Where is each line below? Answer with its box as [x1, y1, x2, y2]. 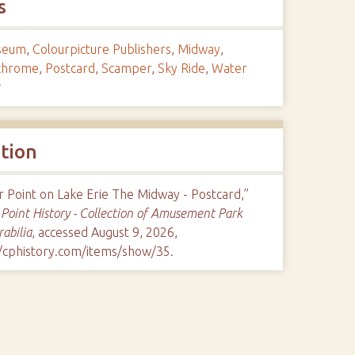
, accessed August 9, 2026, [31, 225, 177, 239]
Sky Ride [157, 61, 205, 75]
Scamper [101, 61, 151, 75]
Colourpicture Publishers [32, 42, 171, 56]
